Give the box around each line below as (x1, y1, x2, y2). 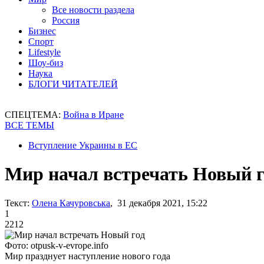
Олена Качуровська (32, 197, 110, 208)
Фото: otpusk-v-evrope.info (5, 240, 108, 250)
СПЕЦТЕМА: (5, 110, 63, 120)
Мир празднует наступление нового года (5, 250, 170, 261)
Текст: (5, 197, 29, 208)
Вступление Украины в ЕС (28, 140, 137, 150)
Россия (52, 15, 80, 25)
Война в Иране (63, 110, 124, 120)
